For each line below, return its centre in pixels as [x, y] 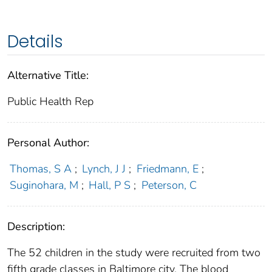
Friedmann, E [167, 169]
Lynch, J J [104, 169]
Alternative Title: [48, 76]
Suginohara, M [44, 185]
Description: [36, 227]
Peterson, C [169, 185]
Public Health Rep [50, 102]
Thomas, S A [40, 169]
